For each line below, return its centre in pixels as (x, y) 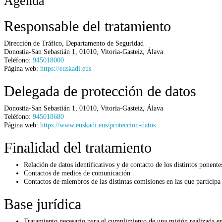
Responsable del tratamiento (87, 26)
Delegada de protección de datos (100, 91)
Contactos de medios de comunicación (77, 173)
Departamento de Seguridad (105, 43)
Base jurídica (43, 204)
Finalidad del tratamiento (78, 147)
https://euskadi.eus (66, 68)
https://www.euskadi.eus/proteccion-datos (98, 125)
